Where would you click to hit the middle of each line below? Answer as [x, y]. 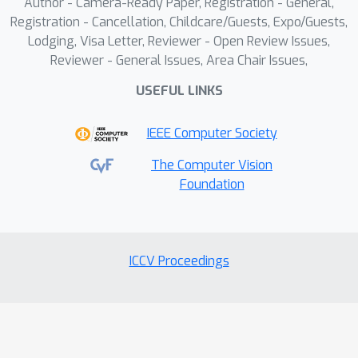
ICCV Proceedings [179, 261]
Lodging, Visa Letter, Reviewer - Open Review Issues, [179, 41]
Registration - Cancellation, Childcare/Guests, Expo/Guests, [179, 22]
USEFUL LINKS [179, 91]
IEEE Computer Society [212, 133]
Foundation [212, 184]
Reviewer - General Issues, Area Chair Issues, [179, 60]
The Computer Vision [212, 165]
